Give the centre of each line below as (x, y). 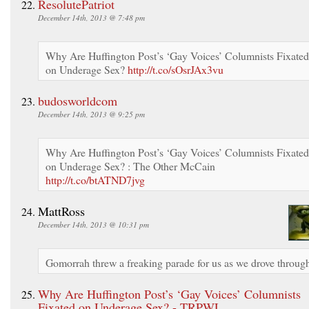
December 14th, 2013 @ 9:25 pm (91, 114)
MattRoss (61, 211)
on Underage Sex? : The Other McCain (130, 166)
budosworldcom (78, 100)
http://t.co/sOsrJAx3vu (176, 69)
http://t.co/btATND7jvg (95, 179)
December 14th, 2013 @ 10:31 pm (93, 224)
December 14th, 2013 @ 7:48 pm (91, 17)
